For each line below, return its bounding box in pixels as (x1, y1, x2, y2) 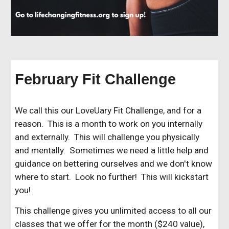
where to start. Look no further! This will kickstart (15, 171, 209, 182)
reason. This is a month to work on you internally (15, 118, 203, 129)
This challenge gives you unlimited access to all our (15, 205, 212, 216)
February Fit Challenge (15, 70, 176, 87)
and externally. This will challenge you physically (15, 131, 200, 142)
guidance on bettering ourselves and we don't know (15, 158, 213, 169)
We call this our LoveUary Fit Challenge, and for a (15, 105, 202, 116)
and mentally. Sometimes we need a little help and (15, 145, 209, 155)
